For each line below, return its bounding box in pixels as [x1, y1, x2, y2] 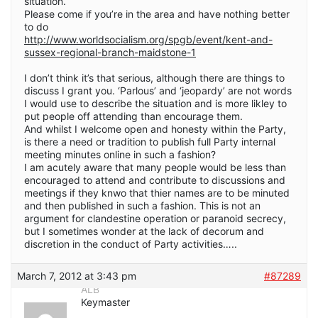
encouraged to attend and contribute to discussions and [24, 173, 285, 186]
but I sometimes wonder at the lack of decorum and [24, 224, 264, 237]
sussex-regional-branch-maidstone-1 [24, 45, 196, 58]
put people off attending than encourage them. [24, 109, 243, 122]
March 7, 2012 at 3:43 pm [17, 269, 136, 282]
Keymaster [81, 295, 130, 308]
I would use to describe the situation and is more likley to [24, 97, 287, 109]
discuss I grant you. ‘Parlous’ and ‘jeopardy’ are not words [24, 84, 292, 97]
